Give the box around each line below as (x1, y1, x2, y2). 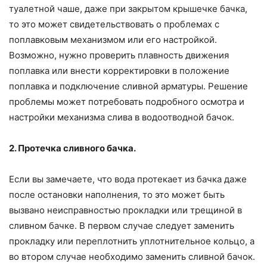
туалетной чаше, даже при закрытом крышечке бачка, (9, 3, 247, 15)
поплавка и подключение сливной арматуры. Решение (9, 80, 248, 92)
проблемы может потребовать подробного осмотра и (9, 96, 244, 108)
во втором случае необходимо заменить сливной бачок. (9, 251, 255, 263)
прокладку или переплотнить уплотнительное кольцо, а (9, 235, 254, 247)
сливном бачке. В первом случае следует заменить (9, 220, 234, 232)
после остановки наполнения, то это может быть (9, 189, 225, 201)
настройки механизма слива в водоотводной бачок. (9, 111, 234, 123)
